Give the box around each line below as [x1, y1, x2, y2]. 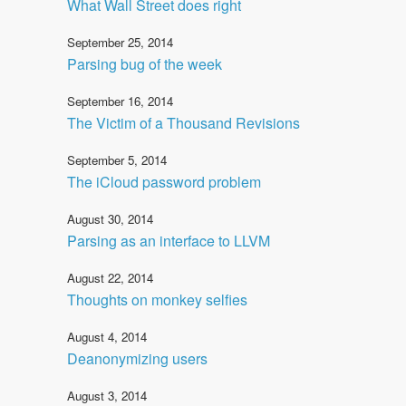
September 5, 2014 [67, 150, 167, 169]
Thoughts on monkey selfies [67, 288, 247, 310]
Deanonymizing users [67, 347, 208, 369]
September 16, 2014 [67, 92, 173, 110]
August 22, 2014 [67, 268, 153, 286]
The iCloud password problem [67, 170, 261, 192]
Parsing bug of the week [67, 53, 222, 74]
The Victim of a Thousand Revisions [67, 111, 300, 133]
